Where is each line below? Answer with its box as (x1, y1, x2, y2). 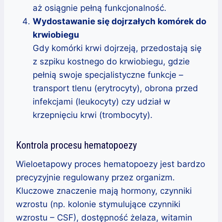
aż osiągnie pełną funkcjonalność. (33, 2, 166, 13)
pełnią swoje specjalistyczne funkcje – (33, 69, 183, 80)
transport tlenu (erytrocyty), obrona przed (33, 83, 198, 93)
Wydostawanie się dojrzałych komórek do (33, 16, 206, 26)
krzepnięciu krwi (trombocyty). (33, 110, 153, 120)
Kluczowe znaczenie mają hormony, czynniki (16, 185, 192, 196)
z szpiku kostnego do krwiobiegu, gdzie (33, 56, 190, 66)
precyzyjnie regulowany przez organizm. (16, 172, 175, 182)
